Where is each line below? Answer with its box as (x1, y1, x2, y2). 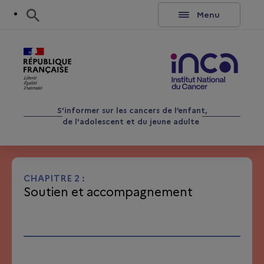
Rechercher (39, 8, 88, 18)
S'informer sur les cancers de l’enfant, (57, 105, 207, 115)
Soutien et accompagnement (24, 185, 193, 200)
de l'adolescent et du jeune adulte (62, 117, 199, 127)
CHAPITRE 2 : (24, 173, 85, 184)
